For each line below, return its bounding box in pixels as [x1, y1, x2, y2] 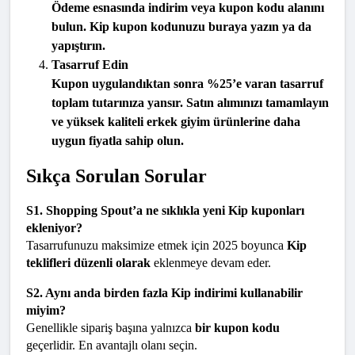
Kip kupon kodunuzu [90, 20, 205, 34]
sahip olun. [122, 134, 184, 148]
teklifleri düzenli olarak [26, 256, 151, 270]
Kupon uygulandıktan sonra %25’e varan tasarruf [52, 77, 323, 91]
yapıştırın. [52, 39, 105, 53]
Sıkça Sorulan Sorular [26, 166, 207, 187]
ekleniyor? [26, 221, 82, 235]
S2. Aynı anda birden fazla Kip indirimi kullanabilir [26, 286, 303, 300]
